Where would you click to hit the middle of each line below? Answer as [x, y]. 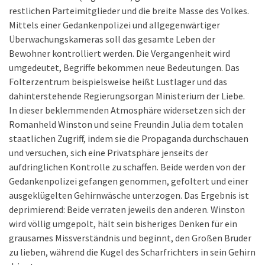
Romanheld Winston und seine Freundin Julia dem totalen [126, 124]
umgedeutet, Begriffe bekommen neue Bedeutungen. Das [124, 67]
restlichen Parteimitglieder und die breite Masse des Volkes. [129, 11]
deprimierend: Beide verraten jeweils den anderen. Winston [127, 209]
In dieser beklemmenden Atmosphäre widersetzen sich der [127, 110]
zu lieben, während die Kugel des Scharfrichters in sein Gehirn [132, 252]
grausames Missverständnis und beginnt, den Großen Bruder [130, 238]
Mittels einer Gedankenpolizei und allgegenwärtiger [114, 25]
